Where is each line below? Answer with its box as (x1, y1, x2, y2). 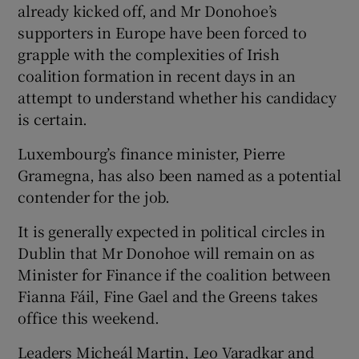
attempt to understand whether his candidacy (18, 86, 337, 107)
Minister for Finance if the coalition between (18, 263, 331, 284)
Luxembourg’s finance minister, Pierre (18, 142, 286, 163)
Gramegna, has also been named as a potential (18, 163, 341, 185)
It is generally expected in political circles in (18, 220, 325, 241)
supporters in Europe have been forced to (18, 21, 307, 42)
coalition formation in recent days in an (18, 64, 296, 86)
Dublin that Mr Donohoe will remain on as (18, 241, 315, 263)
